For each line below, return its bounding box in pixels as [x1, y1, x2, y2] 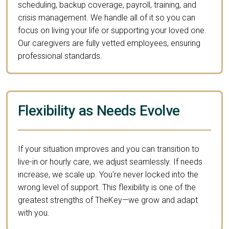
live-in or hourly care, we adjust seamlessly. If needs [18, 156, 202, 167]
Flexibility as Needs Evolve [18, 102, 180, 119]
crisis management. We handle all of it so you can [18, 12, 195, 22]
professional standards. [18, 51, 102, 61]
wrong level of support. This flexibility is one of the [18, 182, 196, 192]
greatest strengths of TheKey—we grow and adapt [18, 195, 198, 205]
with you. [18, 208, 50, 218]
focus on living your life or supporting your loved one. [18, 25, 207, 35]
